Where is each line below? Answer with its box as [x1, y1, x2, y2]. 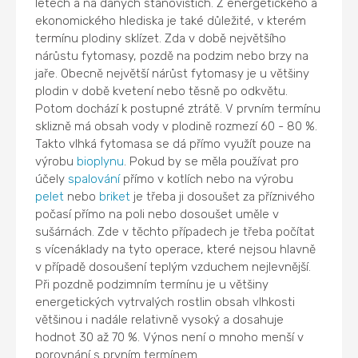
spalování [68, 171, 121, 186]
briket [99, 189, 131, 204]
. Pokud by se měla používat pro [124, 153, 300, 169]
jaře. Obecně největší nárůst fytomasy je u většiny [35, 66, 310, 81]
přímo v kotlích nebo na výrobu [120, 171, 294, 186]
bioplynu [77, 153, 125, 169]
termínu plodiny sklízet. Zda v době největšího [35, 30, 287, 46]
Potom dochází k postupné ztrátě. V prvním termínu [35, 101, 321, 116]
